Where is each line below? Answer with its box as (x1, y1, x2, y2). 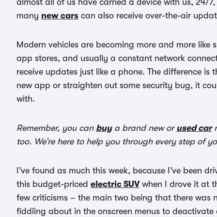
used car (176, 123, 212, 133)
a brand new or (112, 123, 176, 133)
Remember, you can (16, 123, 96, 133)
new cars (41, 11, 78, 20)
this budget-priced (16, 179, 91, 189)
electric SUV (91, 179, 139, 189)
